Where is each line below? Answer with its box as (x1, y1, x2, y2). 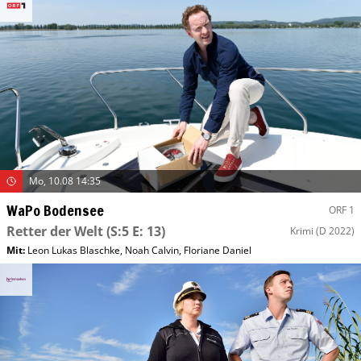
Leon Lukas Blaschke (27, 243, 120, 257)
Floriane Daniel (184, 243, 251, 257)
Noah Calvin (125, 243, 179, 257)
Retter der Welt (6, 222, 103, 240)
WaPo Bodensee (6, 199, 104, 221)
